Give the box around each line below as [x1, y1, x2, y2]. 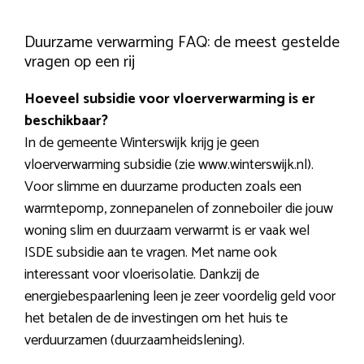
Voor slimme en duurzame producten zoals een [24, 175, 301, 200]
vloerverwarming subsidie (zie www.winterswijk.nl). [24, 153, 314, 178]
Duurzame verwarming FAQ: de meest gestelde [24, 29, 340, 57]
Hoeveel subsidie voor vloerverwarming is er [24, 87, 315, 112]
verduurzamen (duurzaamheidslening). [24, 328, 245, 353]
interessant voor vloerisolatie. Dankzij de [24, 262, 259, 288]
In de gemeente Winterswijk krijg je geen [24, 131, 259, 156]
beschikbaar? [24, 109, 108, 134]
